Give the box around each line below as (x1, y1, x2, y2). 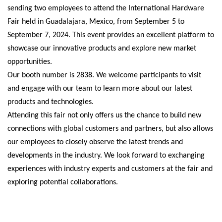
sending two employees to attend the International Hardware (7, 4, 204, 12)
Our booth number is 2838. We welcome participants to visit (7, 71, 201, 79)
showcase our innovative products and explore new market (7, 45, 196, 53)
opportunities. (7, 58, 52, 66)
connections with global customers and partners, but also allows (7, 125, 213, 133)
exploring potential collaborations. (7, 178, 118, 186)
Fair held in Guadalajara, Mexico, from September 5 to (7, 18, 184, 26)
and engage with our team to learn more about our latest (7, 85, 192, 93)
